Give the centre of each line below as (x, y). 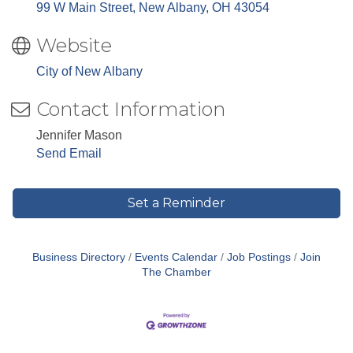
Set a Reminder (176, 203)
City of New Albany (89, 72)
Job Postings (259, 258)
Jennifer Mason (79, 136)
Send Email (69, 154)
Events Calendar (176, 258)
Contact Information (131, 110)
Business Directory (79, 258)
